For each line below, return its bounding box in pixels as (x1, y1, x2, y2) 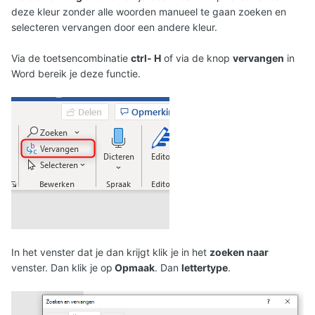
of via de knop (161, 52, 233, 65)
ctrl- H (131, 52, 161, 65)
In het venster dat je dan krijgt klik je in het (11, 246, 210, 259)
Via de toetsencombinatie (11, 52, 131, 65)
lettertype (181, 262, 228, 274)
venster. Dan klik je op (11, 262, 112, 274)
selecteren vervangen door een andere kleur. (11, 21, 217, 34)
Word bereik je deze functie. (11, 67, 141, 80)
